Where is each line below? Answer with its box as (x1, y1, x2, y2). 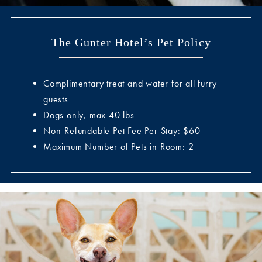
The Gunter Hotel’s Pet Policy (51, 36, 211, 49)
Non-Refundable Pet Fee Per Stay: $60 (43, 125, 201, 137)
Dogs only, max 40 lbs (43, 109, 135, 121)
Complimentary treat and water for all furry (43, 78, 217, 89)
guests (43, 94, 68, 105)
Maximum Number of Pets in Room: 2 (43, 141, 194, 153)
